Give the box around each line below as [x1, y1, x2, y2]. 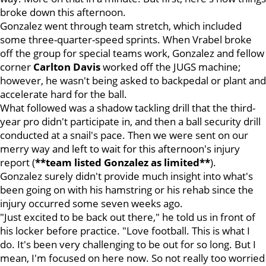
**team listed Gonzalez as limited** [35, 156, 210, 169]
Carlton [33, 60, 71, 74]
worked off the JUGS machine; [100, 60, 241, 74]
